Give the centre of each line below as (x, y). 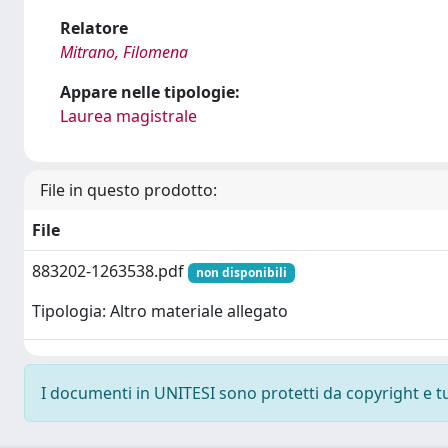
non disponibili (241, 272)
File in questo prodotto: (128, 190)
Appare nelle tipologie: (150, 92)
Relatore (94, 28)
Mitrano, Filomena (124, 52)
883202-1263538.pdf (110, 271)
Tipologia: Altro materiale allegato (160, 311)
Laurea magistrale (128, 116)
